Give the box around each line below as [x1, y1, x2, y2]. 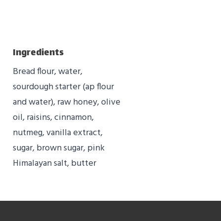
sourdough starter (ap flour [13, 80, 114, 95]
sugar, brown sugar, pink [13, 141, 105, 156]
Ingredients [13, 45, 64, 62]
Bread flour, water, [13, 65, 82, 79]
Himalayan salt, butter [13, 156, 96, 171]
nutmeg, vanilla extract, [13, 126, 103, 141]
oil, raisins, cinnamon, [13, 110, 94, 125]
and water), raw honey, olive [13, 95, 120, 110]
